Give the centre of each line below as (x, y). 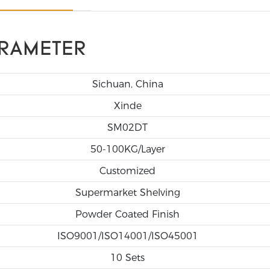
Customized (127, 171)
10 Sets (127, 257)
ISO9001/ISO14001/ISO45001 (127, 236)
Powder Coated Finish (127, 214)
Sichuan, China (127, 84)
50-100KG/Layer (127, 149)
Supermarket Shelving (127, 192)
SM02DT (127, 127)
